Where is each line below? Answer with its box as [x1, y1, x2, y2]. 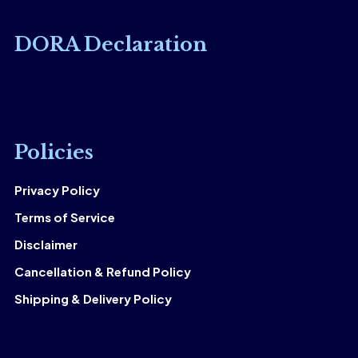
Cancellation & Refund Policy [14, 264, 191, 280]
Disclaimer [14, 237, 78, 253]
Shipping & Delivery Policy [14, 291, 172, 307]
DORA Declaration [14, 33, 207, 57]
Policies [14, 141, 93, 165]
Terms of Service [14, 209, 115, 225]
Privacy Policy [14, 182, 100, 198]
